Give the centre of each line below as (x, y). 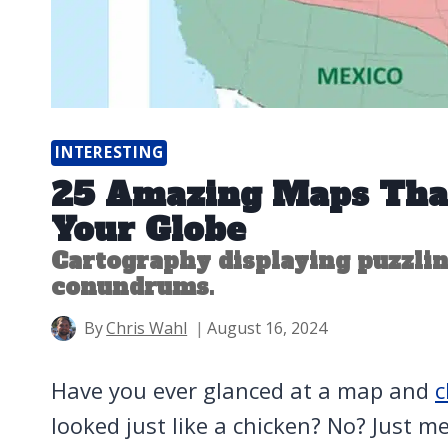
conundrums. (132, 287)
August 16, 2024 (267, 328)
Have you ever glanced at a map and (243, 390)
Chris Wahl (147, 328)
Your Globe (148, 230)
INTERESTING (109, 153)
